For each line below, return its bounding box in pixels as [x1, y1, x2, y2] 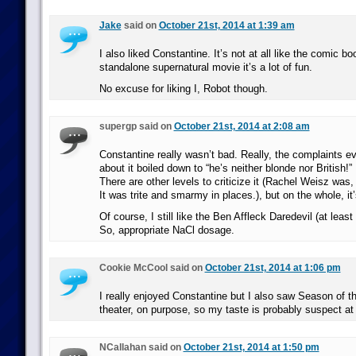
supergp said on [99, 121, 174, 132]
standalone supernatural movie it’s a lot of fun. [99, 61, 312, 73]
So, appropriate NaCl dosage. [99, 224, 234, 236]
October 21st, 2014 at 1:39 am [158, 20, 295, 31]
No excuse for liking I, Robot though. [99, 83, 268, 95]
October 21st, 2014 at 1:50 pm [183, 342, 319, 353]
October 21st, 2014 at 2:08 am [173, 121, 310, 132]
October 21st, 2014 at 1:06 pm [204, 262, 341, 273]
